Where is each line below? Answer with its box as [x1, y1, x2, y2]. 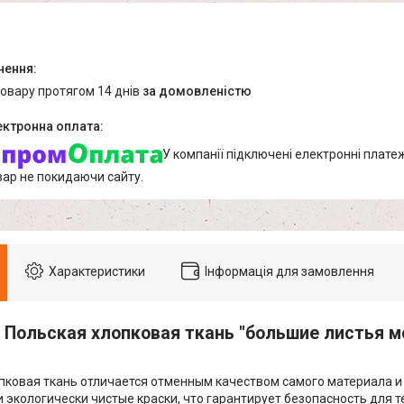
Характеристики [49, 263, 145, 279]
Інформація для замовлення [205, 263, 374, 279]
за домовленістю [142, 84, 252, 99]
